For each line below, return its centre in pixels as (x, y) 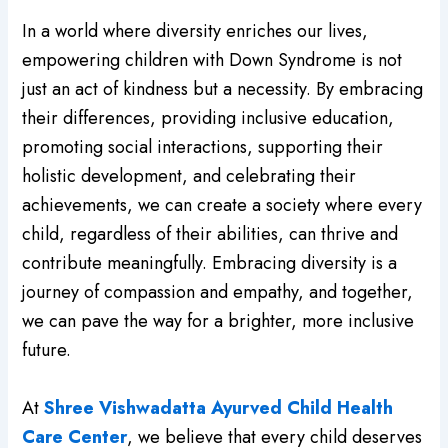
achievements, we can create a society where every (222, 205)
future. (47, 350)
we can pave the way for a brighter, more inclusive (218, 321)
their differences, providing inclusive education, (208, 118)
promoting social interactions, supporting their (203, 147)
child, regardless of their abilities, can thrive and (210, 234)
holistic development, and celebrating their (189, 176)
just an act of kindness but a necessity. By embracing (223, 89)
